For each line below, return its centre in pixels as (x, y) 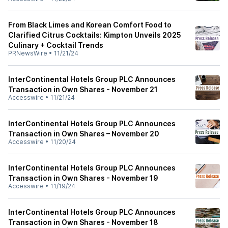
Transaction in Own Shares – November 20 (84, 134)
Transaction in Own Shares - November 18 (83, 222)
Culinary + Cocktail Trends (56, 45)
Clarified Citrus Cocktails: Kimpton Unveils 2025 (95, 35)
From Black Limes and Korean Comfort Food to (90, 25)
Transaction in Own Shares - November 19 (83, 178)
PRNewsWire (28, 53)
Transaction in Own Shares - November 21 (83, 89)
